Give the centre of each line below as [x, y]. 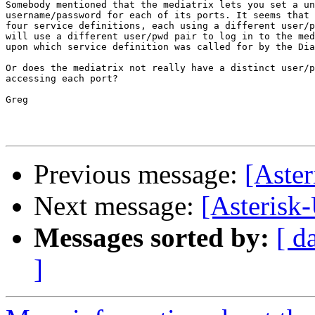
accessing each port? [62, 79]
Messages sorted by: [152, 238]
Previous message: [139, 174]
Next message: [117, 206]
